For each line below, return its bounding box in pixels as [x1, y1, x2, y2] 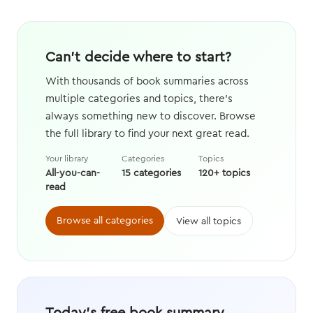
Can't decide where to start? [45, 48, 231, 66]
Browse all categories [57, 214, 153, 227]
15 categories [122, 166, 182, 180]
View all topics [176, 214, 241, 228]
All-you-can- [45, 166, 100, 180]
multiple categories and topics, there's [45, 92, 233, 105]
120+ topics [198, 166, 250, 180]
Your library [45, 153, 88, 164]
